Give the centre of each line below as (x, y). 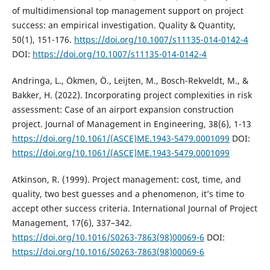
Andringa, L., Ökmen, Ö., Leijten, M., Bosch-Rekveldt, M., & (130, 80)
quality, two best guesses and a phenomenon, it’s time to (128, 193)
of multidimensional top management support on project (127, 10)
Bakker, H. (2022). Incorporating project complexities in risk (132, 95)
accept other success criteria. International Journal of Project (134, 208)
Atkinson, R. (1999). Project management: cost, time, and (126, 179)
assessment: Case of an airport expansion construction (123, 109)
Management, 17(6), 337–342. (72, 222)
